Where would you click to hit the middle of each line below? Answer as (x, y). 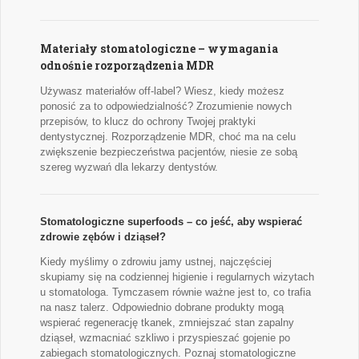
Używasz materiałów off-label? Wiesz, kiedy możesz (162, 91)
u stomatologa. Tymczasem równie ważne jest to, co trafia (175, 292)
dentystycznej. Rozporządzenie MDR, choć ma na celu (168, 137)
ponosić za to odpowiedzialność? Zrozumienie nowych (166, 107)
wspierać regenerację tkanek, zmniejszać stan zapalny (167, 323)
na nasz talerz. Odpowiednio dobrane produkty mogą (162, 308)
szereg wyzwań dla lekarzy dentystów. (129, 167)
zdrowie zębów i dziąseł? (103, 237)
